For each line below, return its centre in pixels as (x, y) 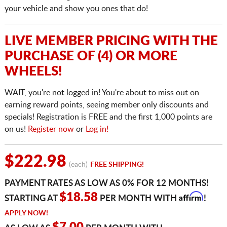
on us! (16, 129)
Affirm (191, 196)
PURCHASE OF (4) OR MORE (91, 56)
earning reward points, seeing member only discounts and (106, 105)
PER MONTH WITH (138, 199)
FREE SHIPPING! (117, 165)
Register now (51, 129)
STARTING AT (32, 199)
